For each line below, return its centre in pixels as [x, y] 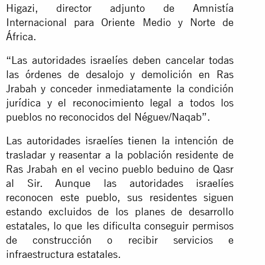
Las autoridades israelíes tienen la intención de [120, 140]
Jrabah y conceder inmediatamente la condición [120, 88]
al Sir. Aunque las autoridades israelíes [120, 183]
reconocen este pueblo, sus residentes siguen [120, 197]
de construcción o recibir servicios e [120, 240]
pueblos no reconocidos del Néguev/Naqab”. [108, 117]
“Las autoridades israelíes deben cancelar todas [120, 60]
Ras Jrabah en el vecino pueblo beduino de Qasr [120, 169]
